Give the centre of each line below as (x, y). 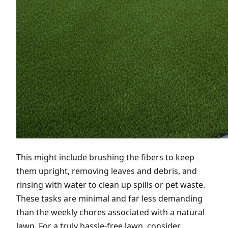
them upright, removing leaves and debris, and (107, 171)
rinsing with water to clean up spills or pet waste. (111, 184)
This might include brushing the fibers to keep (105, 157)
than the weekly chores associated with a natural (110, 212)
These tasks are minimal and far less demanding (109, 198)
